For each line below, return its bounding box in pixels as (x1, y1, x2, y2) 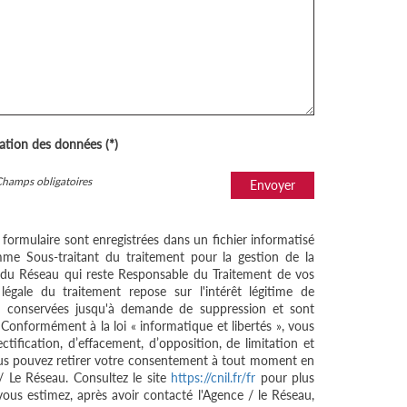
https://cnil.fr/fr (171, 370, 256, 385)
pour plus (255, 370, 315, 385)
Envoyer (250, 177, 295, 193)
